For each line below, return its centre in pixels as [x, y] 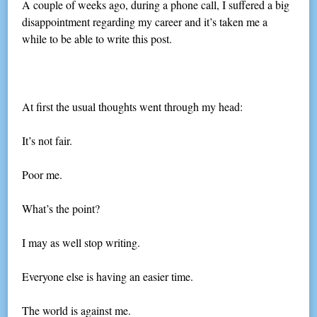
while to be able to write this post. [97, 39]
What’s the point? [61, 209]
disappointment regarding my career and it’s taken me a [145, 22]
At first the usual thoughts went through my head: [133, 107]
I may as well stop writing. [81, 243]
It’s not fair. [47, 141]
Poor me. [42, 175]
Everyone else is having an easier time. [108, 277]
